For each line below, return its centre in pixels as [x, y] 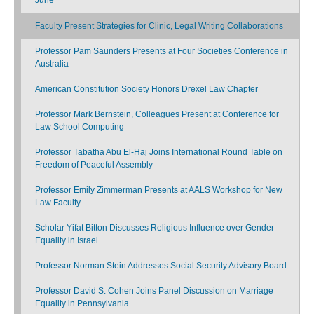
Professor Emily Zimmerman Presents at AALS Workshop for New [159, 190]
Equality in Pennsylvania [82, 303]
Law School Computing [80, 127]
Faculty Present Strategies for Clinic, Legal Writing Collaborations [159, 26]
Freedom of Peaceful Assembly [94, 164]
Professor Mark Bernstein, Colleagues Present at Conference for [157, 114]
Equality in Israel [67, 240]
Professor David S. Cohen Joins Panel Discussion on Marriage [154, 291]
